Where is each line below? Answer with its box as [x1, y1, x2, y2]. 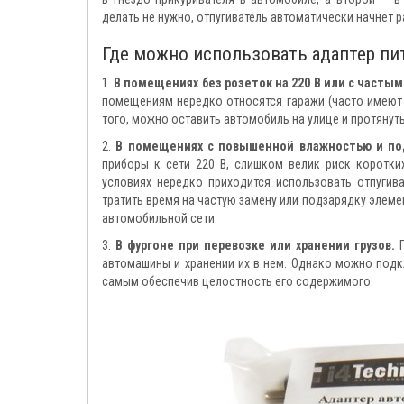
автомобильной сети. [102, 211, 217, 226]
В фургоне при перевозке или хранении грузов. [115, 238, 395, 253]
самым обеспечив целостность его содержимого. [102, 274, 373, 289]
